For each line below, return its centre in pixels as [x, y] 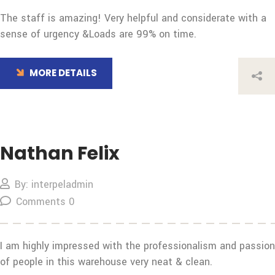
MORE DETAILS [63, 73]
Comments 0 [45, 201]
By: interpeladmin [54, 184]
